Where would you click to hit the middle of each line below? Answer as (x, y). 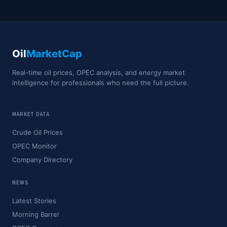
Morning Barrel (35, 214)
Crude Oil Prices (37, 132)
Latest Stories (34, 201)
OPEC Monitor (34, 146)
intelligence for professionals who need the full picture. (101, 83)
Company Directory (42, 160)
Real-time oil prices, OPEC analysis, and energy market (99, 72)
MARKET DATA (31, 114)
